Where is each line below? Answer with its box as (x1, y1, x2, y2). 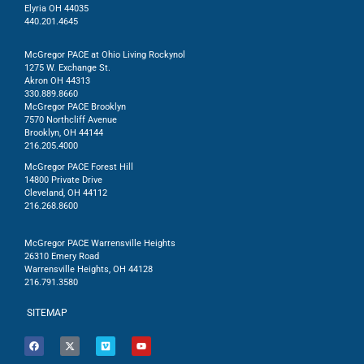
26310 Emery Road (24, 250, 99, 262)
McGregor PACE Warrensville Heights (24, 237, 175, 249)
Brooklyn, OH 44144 (24, 127, 103, 138)
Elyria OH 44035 (24, 3, 89, 15)
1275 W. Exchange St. (24, 62, 110, 73)
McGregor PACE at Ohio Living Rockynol (24, 49, 185, 60)
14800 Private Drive (24, 174, 102, 185)
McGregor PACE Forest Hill (24, 161, 133, 172)
